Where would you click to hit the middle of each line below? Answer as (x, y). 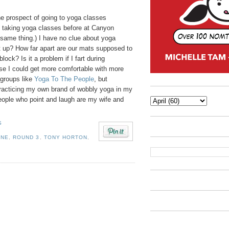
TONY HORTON (65, 138)
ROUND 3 (26, 138)
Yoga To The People (64, 79)
